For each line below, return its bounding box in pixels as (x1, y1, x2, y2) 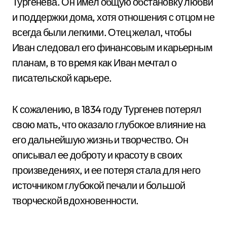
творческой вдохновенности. (12, 194, 139, 207)
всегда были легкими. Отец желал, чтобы (12, 26, 192, 39)
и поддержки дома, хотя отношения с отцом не (12, 11, 215, 23)
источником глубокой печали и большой (12, 179, 185, 192)
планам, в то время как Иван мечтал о (12, 56, 177, 69)
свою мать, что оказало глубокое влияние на (12, 118, 206, 131)
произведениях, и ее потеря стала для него (12, 164, 201, 176)
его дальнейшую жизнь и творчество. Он (12, 133, 188, 146)
